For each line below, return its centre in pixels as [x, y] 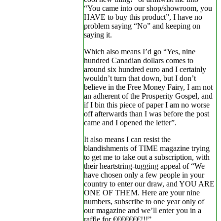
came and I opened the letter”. [130, 123]
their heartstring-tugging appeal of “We [144, 166]
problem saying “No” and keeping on [142, 26]
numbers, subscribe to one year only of [144, 202]
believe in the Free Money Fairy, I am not [148, 87]
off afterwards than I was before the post [147, 114]
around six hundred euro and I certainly [145, 70]
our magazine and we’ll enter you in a [143, 211]
